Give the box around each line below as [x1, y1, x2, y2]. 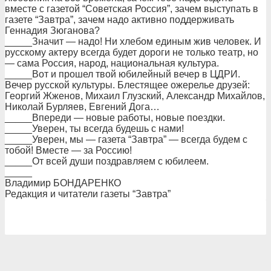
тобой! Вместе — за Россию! [5, 145, 132, 155]
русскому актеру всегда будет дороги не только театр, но [5, 47, 258, 57]
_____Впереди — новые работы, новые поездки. [5, 113, 225, 123]
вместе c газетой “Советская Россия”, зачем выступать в [5, 4, 258, 14]
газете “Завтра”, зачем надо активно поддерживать [5, 15, 234, 25]
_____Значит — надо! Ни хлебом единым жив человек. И [5, 36, 261, 47]
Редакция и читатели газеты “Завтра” [5, 189, 171, 199]
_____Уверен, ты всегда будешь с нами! [5, 123, 184, 134]
